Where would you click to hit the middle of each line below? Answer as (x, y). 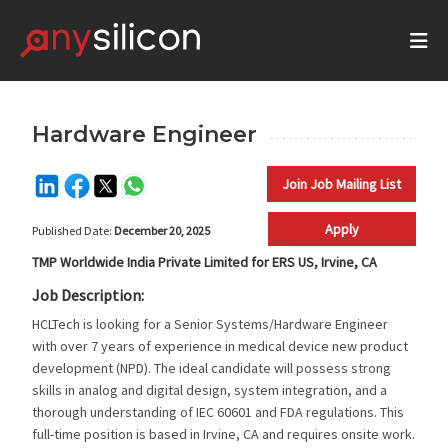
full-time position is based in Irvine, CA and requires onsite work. (224, 434)
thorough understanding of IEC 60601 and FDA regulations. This (218, 412)
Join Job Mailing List (341, 184)
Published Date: (73, 230)
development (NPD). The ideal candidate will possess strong (212, 368)
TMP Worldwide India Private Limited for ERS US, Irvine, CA (205, 262)
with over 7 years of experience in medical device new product (220, 346)
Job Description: (88, 295)
